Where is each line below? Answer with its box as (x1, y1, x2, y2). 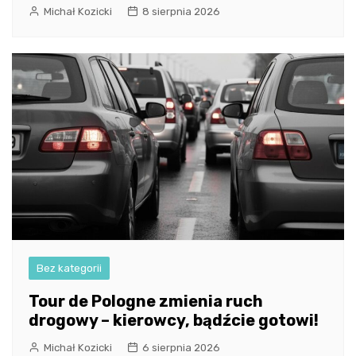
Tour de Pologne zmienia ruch (29, 291, 263, 311)
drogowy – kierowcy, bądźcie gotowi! (29, 310, 319, 330)
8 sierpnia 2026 (142, 5, 220, 17)
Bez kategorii (37, 261, 102, 274)
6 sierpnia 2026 (142, 341, 220, 354)
